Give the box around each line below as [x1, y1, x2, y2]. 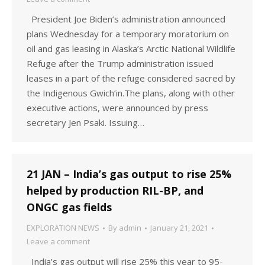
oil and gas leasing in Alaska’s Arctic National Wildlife [27, 43, 235, 54]
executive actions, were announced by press [27, 102, 208, 114]
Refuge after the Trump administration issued [27, 57, 214, 69]
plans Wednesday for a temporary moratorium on [27, 28, 229, 40]
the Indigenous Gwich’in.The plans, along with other [27, 87, 235, 99]
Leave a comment [27, 236, 90, 247]
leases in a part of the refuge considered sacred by [27, 72, 235, 84]
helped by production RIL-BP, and [27, 183, 203, 198]
